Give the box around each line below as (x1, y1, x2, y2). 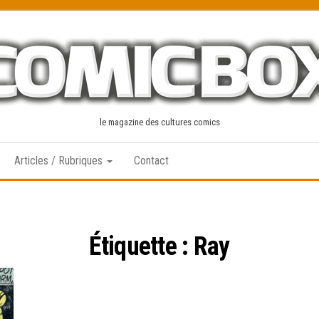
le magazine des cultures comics (99, 117, 220, 127)
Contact (134, 154, 169, 167)
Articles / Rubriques (14, 154, 105, 167)
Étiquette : (89, 231, 194, 261)
